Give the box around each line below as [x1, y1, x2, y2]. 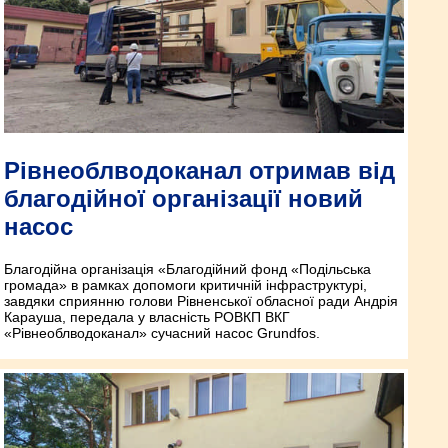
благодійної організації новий [4, 185, 363, 213]
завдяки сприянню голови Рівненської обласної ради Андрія [4, 293, 398, 310]
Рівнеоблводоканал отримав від [4, 157, 395, 185]
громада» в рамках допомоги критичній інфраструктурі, [4, 277, 367, 294]
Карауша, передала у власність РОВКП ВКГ [4, 309, 290, 326]
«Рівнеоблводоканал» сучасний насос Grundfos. [4, 325, 320, 342]
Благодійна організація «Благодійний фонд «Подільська [4, 261, 371, 278]
